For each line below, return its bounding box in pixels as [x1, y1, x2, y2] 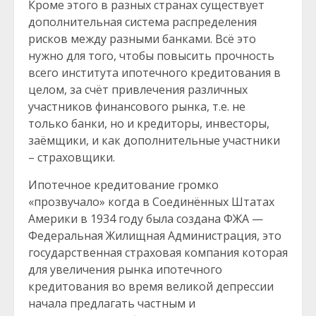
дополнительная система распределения [28, 14, 257, 30]
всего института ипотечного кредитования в [28, 65, 281, 80]
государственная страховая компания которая [28, 245, 288, 260]
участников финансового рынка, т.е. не [28, 99, 245, 114]
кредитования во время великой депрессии [28, 279, 274, 294]
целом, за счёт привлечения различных [28, 82, 248, 97]
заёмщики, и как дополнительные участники [28, 133, 280, 148]
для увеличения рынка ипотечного [28, 262, 222, 277]
